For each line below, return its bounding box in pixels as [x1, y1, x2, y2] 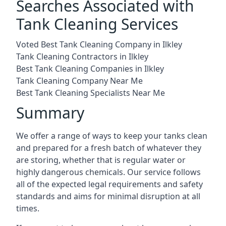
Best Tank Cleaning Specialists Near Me [16, 87, 165, 98]
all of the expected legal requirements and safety [16, 178, 203, 190]
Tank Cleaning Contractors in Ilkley [16, 50, 148, 62]
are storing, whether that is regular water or [16, 154, 186, 165]
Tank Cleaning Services [16, 13, 178, 34]
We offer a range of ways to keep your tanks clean [16, 130, 207, 141]
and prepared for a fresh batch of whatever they [16, 142, 201, 153]
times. [16, 202, 39, 214]
